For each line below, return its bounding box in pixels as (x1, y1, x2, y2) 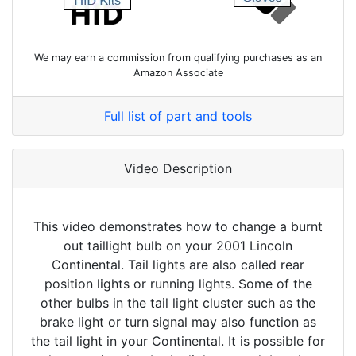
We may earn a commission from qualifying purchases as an (34, 52, 322, 64)
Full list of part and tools (104, 108, 252, 125)
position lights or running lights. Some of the (44, 276, 312, 292)
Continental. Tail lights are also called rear (52, 257, 304, 273)
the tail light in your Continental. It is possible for (31, 333, 325, 350)
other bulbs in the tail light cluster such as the (41, 295, 315, 311)
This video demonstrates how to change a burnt (33, 219, 323, 235)
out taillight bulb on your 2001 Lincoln (64, 238, 292, 254)
